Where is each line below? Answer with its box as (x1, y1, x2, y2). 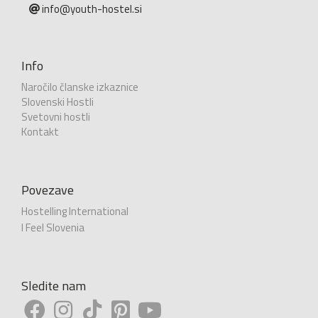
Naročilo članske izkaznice (21, 78, 138, 95)
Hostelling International (21, 202, 128, 219)
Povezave (21, 180, 74, 199)
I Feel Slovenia (21, 219, 84, 236)
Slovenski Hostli (21, 93, 94, 110)
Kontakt (21, 123, 59, 140)
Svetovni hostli (21, 108, 90, 125)
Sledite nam (21, 275, 86, 295)
